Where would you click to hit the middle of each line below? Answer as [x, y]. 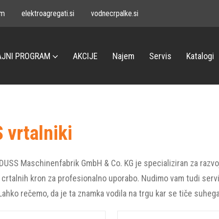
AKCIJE [85, 56]
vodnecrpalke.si [115, 13]
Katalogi [200, 56]
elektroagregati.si [48, 13]
